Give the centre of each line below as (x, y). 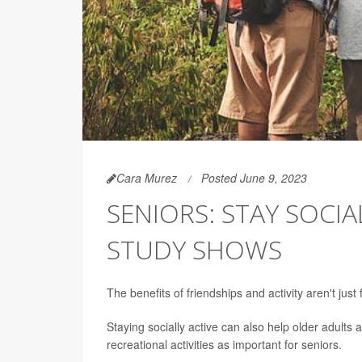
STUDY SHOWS (194, 250)
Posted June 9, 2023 (254, 178)
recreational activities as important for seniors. (224, 345)
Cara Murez (147, 178)
